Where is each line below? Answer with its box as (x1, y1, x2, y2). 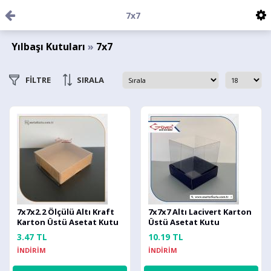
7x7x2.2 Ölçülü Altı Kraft (17, 206, 114, 217)
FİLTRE (25, 74, 51, 85)
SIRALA (77, 74, 104, 85)
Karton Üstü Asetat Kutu (17, 217, 119, 227)
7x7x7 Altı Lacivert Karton (148, 206, 252, 217)
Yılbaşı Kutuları (11, 40, 85, 53)
